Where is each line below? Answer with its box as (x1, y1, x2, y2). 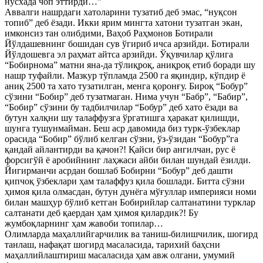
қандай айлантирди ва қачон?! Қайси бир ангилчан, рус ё (5, 144, 235, 154)
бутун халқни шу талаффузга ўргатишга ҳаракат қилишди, (5, 113, 240, 123)
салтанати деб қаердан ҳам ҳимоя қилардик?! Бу (5, 208, 198, 218)
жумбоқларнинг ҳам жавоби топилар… (5, 218, 163, 228)
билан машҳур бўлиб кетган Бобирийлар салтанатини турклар (5, 197, 255, 207)
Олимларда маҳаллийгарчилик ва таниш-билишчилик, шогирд (5, 229, 258, 239)
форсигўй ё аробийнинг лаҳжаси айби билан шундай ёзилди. (5, 155, 251, 165)
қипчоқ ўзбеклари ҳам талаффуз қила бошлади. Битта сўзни (5, 176, 245, 186)
